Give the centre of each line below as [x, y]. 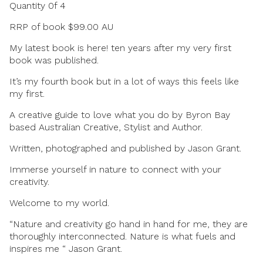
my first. [27, 93]
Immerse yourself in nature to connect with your [115, 169]
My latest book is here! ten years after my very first [120, 48]
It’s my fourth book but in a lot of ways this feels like [124, 81]
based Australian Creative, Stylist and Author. [106, 127]
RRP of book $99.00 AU [61, 26]
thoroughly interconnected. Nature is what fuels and [122, 236]
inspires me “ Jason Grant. [66, 248]
